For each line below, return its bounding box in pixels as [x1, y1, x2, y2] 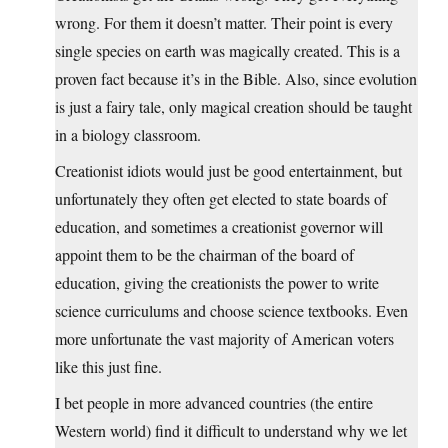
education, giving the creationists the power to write [55, 272, 379, 294]
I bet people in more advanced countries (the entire [55, 392, 373, 414]
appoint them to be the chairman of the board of [55, 244, 354, 266]
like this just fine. [55, 356, 162, 378]
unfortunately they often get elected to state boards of [55, 188, 387, 210]
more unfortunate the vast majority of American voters [55, 328, 394, 350]
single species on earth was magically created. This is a [55, 40, 400, 62]
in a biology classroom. [55, 124, 201, 146]
